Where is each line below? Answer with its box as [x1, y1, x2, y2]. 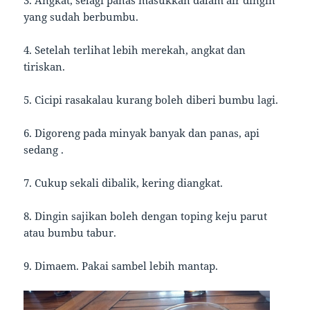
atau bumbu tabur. [24, 226, 120, 240]
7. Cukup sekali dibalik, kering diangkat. [24, 176, 226, 190]
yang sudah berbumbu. [24, 10, 142, 24]
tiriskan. [24, 60, 69, 74]
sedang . [24, 143, 67, 157]
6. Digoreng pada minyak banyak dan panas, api [24, 126, 260, 140]
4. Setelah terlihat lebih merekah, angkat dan [24, 43, 246, 57]
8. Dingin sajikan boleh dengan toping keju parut [24, 209, 268, 224]
